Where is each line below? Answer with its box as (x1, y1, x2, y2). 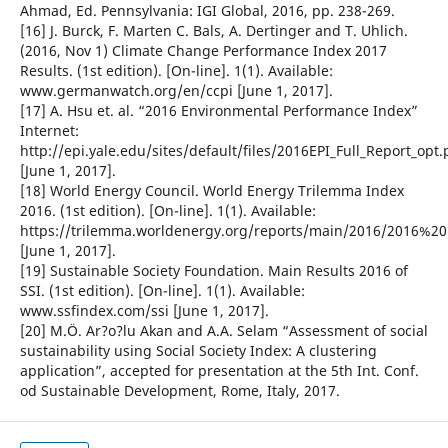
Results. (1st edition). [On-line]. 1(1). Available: (19, 61, 333, 81)
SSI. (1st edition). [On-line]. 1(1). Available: (19, 281, 305, 301)
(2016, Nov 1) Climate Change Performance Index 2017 (19, 41, 387, 61)
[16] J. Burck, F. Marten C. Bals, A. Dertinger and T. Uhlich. (19, 21, 408, 41)
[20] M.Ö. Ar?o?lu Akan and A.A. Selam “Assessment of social (19, 321, 428, 341)
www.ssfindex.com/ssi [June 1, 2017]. (19, 301, 269, 321)
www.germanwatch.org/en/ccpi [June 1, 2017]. (19, 81, 333, 101)
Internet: (19, 121, 79, 141)
